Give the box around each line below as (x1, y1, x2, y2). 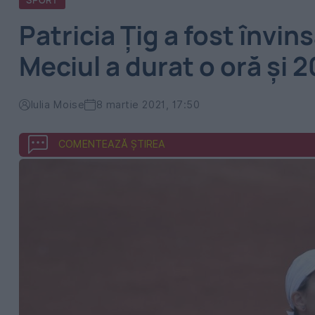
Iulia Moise (30, 98, 85, 110)
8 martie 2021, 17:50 (96, 98, 200, 110)
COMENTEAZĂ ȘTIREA (58, 138, 165, 150)
